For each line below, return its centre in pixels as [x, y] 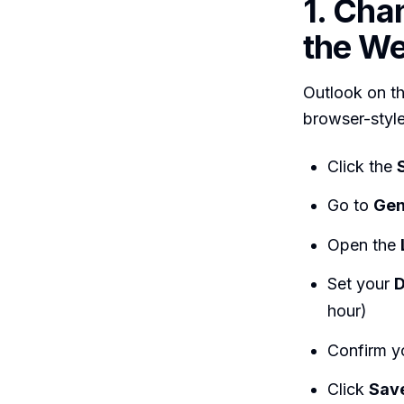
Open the [364, 244]
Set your [361, 284]
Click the [362, 166]
